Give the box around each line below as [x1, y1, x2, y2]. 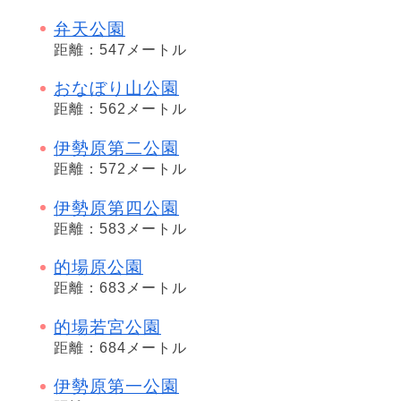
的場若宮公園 [54, 317, 161, 337]
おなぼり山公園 [54, 79, 179, 98]
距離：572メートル [54, 160, 187, 176]
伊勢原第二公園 [54, 138, 179, 158]
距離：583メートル [54, 220, 187, 236]
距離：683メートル [54, 280, 187, 296]
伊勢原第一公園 [54, 377, 179, 397]
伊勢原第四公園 [54, 198, 179, 218]
